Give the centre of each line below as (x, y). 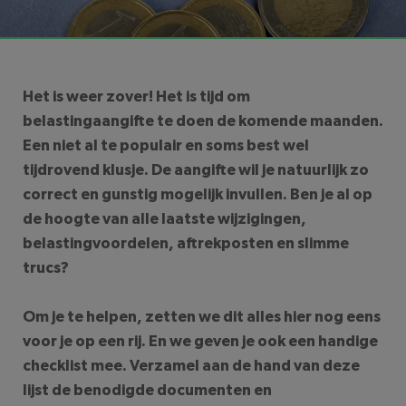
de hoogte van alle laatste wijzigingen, (164, 219)
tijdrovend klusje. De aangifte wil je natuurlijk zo (196, 170)
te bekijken (349, 19)
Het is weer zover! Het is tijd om (136, 97)
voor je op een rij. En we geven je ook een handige (200, 342)
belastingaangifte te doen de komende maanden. (203, 121)
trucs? (46, 268)
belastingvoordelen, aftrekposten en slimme (186, 244)
